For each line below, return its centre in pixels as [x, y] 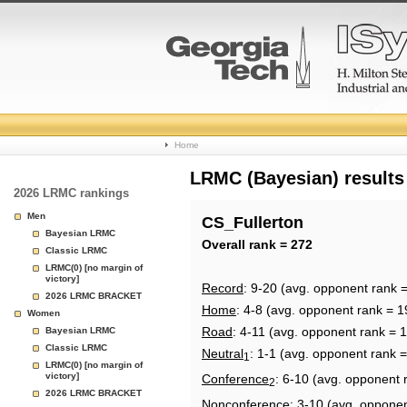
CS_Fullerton [253, 223]
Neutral [223, 353]
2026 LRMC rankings [71, 193]
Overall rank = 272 [257, 244]
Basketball [219, 161]
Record [223, 288]
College [205, 118]
